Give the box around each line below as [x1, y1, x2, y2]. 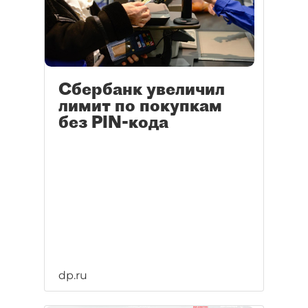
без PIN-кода [58, 111, 168, 133]
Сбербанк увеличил [58, 78, 225, 100]
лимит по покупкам [58, 95, 222, 116]
